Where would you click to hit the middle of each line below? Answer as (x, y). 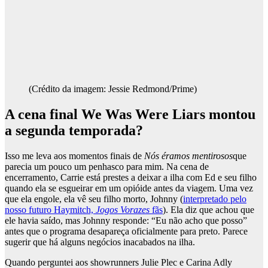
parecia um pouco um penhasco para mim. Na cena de (107, 166)
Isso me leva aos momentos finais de (74, 156)
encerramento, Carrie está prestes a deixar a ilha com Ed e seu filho (131, 177)
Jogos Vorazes (123, 209)
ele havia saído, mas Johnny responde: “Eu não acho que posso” (126, 220)
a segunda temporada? (74, 130)
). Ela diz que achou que (208, 209)
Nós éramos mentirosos (188, 156)
